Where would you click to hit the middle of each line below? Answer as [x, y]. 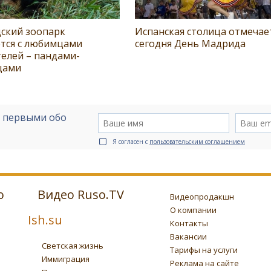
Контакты [189, 223]
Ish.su [45, 220]
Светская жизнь [72, 245]
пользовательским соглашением [197, 141]
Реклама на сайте [204, 263]
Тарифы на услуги [204, 250]
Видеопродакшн [202, 196]
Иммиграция [65, 259]
